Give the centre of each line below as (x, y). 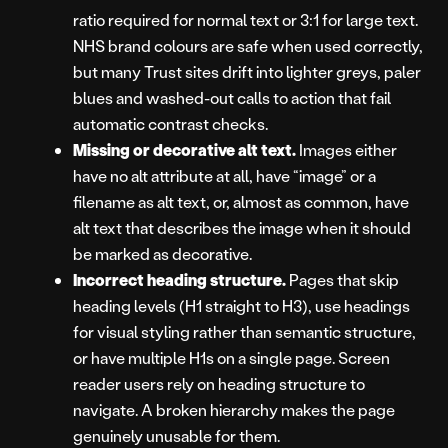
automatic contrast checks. (170, 124)
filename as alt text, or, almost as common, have (241, 202)
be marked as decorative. (162, 254)
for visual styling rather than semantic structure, (244, 332)
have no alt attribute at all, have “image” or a (224, 176)
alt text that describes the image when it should (242, 228)
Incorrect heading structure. (179, 280)
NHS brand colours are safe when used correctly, (248, 46)
